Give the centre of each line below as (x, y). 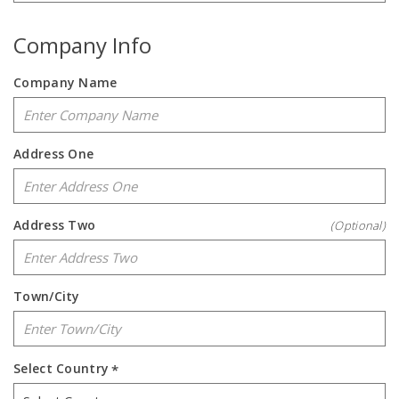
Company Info (82, 45)
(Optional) (358, 225)
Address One (54, 154)
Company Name (65, 82)
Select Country (61, 368)
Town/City (47, 296)
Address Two (55, 225)
